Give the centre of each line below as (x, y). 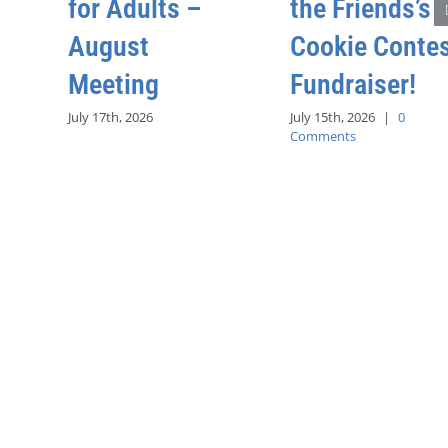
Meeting (113, 85)
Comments (323, 135)
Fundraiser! (353, 85)
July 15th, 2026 (332, 116)
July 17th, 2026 (110, 116)
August (108, 47)
